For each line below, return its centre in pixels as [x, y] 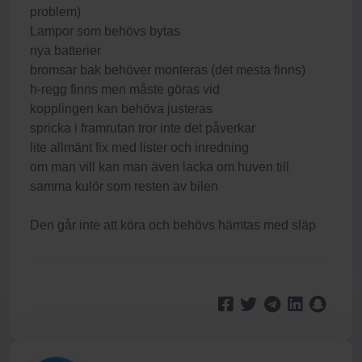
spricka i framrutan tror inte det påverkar [143, 128]
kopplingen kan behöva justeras [121, 109]
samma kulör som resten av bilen [124, 186]
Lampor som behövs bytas [105, 31]
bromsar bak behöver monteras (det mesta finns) [168, 70]
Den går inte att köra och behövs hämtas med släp [173, 225]
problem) [55, 12]
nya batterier [65, 51]
